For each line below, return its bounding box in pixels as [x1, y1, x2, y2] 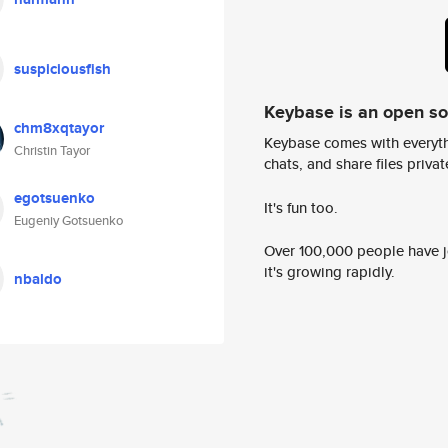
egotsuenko [14, 187, 95, 209]
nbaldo [14, 268, 62, 290]
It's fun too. [264, 196, 338, 218]
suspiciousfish [14, 58, 111, 80]
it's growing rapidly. [264, 261, 395, 283]
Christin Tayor [14, 141, 90, 160]
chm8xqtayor [14, 117, 104, 139]
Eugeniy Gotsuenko [14, 211, 123, 230]
